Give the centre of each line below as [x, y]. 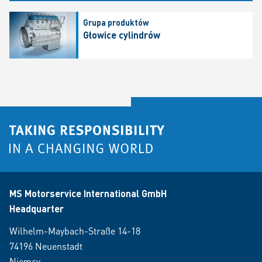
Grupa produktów [116, 23]
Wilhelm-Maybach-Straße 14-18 [75, 231]
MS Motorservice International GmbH [88, 193]
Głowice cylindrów [121, 35]
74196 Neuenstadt [46, 246]
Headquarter [37, 208]
